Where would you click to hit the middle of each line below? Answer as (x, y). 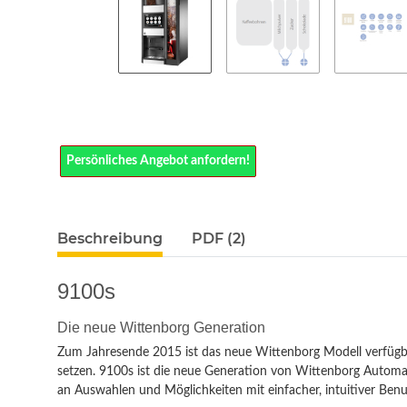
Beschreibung (110, 238)
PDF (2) (219, 238)
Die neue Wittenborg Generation (161, 327)
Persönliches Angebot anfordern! (159, 160)
